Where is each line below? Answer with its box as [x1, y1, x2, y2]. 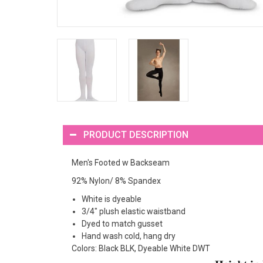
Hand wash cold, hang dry [82, 231, 176, 241]
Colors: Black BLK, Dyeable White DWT [72, 243, 210, 253]
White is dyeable [82, 194, 141, 204]
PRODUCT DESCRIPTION [83, 129, 188, 140]
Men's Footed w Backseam [72, 157, 170, 167]
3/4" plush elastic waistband [82, 206, 186, 216]
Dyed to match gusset [82, 218, 163, 228]
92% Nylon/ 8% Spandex [72, 176, 161, 186]
